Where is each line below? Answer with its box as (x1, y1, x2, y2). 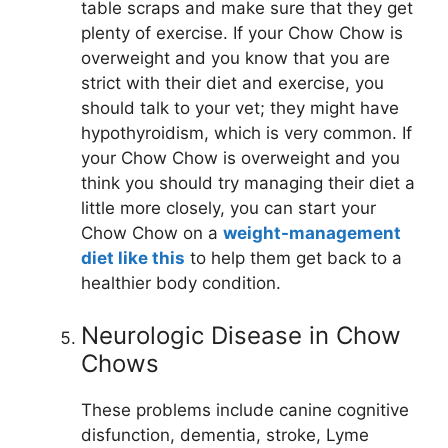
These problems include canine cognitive (81, 399, 409, 420)
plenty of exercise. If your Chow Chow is (81, 23, 403, 44)
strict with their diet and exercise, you (81, 73, 384, 94)
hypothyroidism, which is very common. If (81, 123, 412, 144)
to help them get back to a (185, 248, 402, 269)
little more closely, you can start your (81, 198, 376, 219)
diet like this (81, 248, 185, 269)
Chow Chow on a (81, 223, 223, 244)
